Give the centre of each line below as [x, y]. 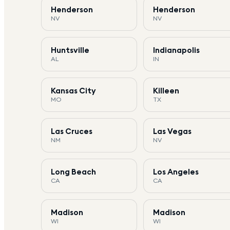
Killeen [166, 90]
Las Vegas [172, 131]
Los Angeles [176, 171]
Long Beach [73, 171]
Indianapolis [177, 50]
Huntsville [70, 50]
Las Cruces [72, 131]
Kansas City [73, 90]
